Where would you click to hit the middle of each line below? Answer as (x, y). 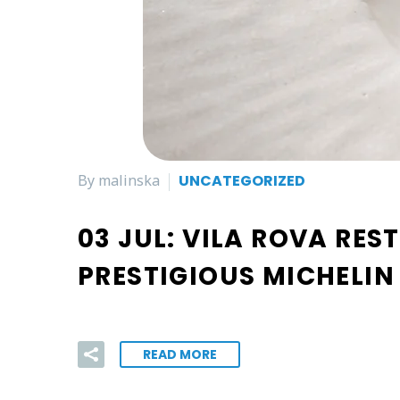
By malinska (119, 180)
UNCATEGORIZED (242, 181)
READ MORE (180, 355)
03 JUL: (130, 238)
